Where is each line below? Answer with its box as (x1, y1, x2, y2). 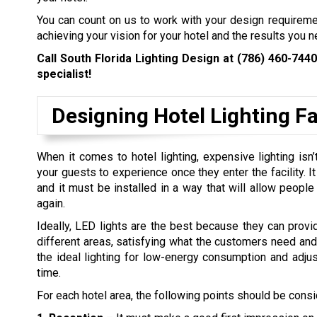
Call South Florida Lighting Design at (37, 51, 237, 65)
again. (37, 196, 65, 210)
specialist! (37, 67, 91, 81)
